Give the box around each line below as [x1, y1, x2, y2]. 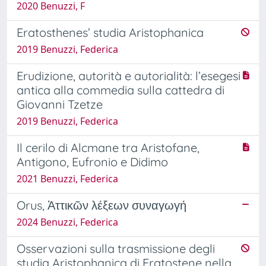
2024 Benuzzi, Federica [17, 215, 118, 229]
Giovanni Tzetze [17, 96, 103, 112]
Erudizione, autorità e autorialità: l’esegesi [17, 68, 240, 83]
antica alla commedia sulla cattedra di [17, 82, 224, 97]
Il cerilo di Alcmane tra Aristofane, [17, 140, 199, 155]
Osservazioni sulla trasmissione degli [17, 240, 215, 256]
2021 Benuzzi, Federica [17, 172, 118, 185]
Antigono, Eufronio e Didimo [17, 154, 168, 169]
